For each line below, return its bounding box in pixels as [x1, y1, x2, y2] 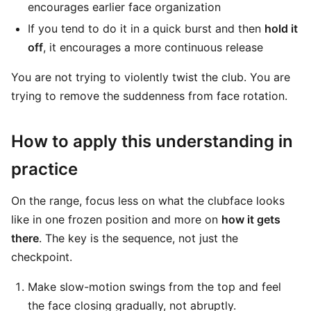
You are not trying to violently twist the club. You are [11, 70, 290, 84]
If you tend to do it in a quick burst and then [28, 22, 264, 35]
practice [11, 159, 78, 179]
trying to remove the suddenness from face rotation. [11, 89, 287, 103]
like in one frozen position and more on [11, 212, 221, 226]
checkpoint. [11, 250, 72, 264]
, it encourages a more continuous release [43, 40, 263, 54]
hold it [264, 22, 298, 35]
